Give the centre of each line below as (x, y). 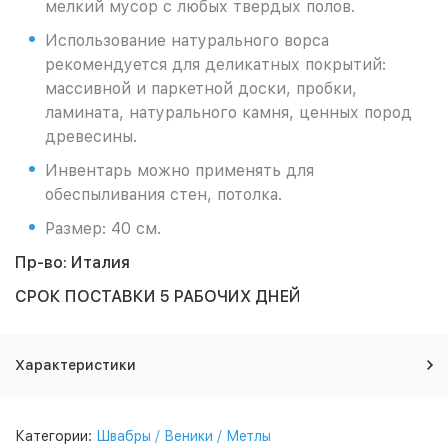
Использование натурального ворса (187, 40)
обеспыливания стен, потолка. (163, 194)
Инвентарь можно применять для (179, 170)
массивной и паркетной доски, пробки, (201, 88)
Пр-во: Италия (72, 262)
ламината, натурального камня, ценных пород (228, 112)
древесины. (91, 136)
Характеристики (75, 365)
